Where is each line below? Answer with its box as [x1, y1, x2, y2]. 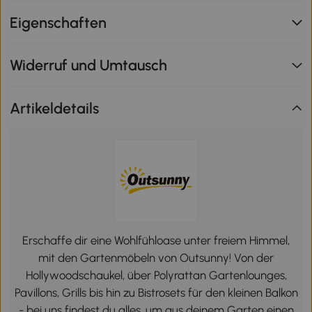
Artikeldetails [10, 99, 100, 117]
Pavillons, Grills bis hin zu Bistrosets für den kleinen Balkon [14, 286, 298, 300]
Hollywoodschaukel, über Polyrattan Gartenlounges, [25, 268, 287, 283]
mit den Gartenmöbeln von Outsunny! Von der [38, 251, 274, 265]
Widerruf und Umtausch [10, 56, 168, 75]
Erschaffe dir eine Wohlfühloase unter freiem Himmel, [22, 233, 290, 248]
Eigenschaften [10, 13, 107, 31]
